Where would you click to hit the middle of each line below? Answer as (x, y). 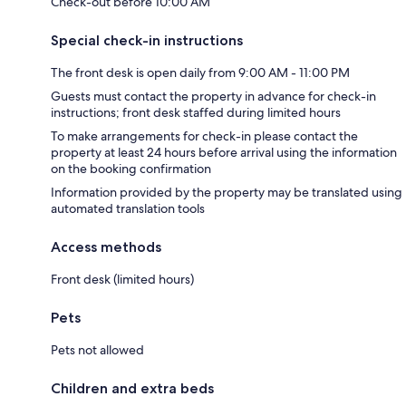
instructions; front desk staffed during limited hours (196, 113)
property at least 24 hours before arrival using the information (224, 153)
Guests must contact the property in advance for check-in (213, 97)
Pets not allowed (97, 350)
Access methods (106, 247)
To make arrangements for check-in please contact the (204, 136)
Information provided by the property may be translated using (227, 193)
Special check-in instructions (147, 41)
